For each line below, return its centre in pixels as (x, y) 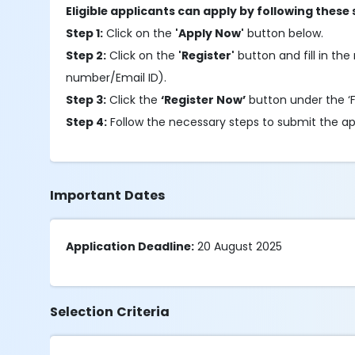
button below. (284, 33)
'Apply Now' (210, 33)
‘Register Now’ (204, 100)
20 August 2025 (239, 246)
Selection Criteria (110, 312)
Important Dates (108, 195)
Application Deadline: (130, 246)
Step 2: (86, 55)
